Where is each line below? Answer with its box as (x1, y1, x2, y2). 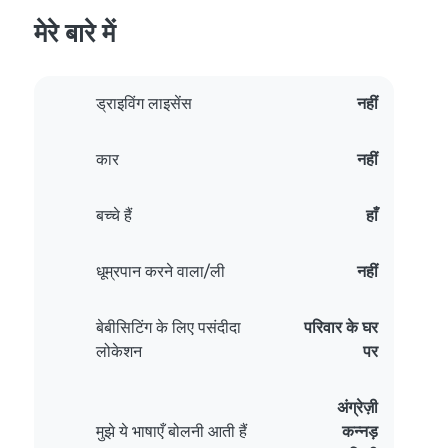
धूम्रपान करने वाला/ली (96, 262, 225, 282)
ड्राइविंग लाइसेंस (96, 94, 192, 114)
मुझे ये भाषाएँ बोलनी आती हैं (96, 422, 247, 442)
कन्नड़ (342, 422, 378, 442)
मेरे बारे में (34, 17, 115, 49)
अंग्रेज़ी (337, 398, 378, 418)
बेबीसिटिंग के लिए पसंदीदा (96, 318, 241, 338)
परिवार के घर (304, 318, 378, 338)
